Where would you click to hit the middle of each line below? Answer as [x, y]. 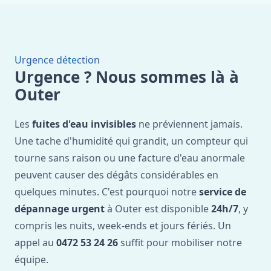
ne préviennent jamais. [189, 124]
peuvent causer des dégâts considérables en [116, 175]
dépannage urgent [60, 209]
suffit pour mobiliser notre [180, 243]
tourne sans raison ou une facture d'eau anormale [130, 158]
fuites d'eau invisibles [84, 124]
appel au [35, 243]
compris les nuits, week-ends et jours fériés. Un [123, 226]
